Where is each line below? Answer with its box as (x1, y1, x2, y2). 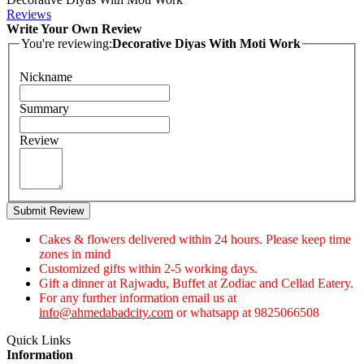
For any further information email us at (39, 291, 236, 305)
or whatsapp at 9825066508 (173, 305, 319, 320)
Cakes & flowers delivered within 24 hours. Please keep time (39, 232, 351, 247)
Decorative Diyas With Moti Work (112, 36, 301, 50)
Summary (19, 102, 69, 116)
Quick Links (6, 333, 71, 348)
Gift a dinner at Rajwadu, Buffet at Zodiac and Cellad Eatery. (39, 276, 353, 291)
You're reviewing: (21, 36, 112, 50)
